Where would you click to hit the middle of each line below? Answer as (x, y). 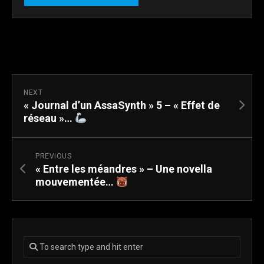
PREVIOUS (53, 156)
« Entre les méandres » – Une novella (124, 169)
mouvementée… (76, 182)
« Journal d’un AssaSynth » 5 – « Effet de (122, 105)
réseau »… (49, 118)
